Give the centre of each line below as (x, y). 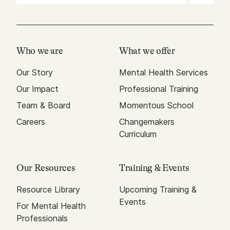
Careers (31, 122)
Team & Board (44, 106)
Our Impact (37, 89)
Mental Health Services (163, 73)
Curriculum (138, 134)
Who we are (40, 51)
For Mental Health (51, 206)
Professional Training (158, 89)
